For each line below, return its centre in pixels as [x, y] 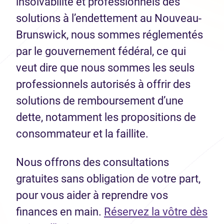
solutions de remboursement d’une [100, 100]
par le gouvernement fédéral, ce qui [101, 51]
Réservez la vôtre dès [156, 211]
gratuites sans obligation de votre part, [108, 178]
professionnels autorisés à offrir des [103, 84]
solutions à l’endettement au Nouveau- [109, 18]
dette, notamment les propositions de [106, 117]
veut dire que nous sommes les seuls [105, 67]
